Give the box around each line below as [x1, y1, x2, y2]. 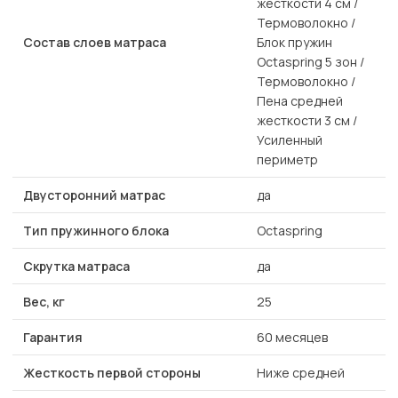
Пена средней [257, 92, 343, 110]
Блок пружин [257, 34, 332, 52]
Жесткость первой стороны [23, 364, 201, 382]
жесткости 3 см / [257, 112, 357, 130]
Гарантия [23, 329, 83, 346]
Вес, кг [23, 293, 65, 311]
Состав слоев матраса [23, 34, 166, 52]
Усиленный [257, 131, 322, 149]
